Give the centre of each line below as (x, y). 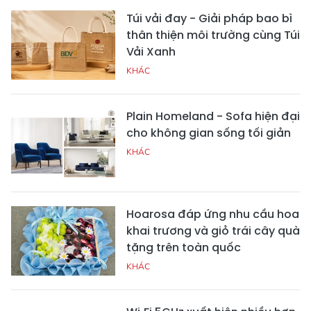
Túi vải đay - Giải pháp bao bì (209, 19)
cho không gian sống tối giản (209, 133)
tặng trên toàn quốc (184, 248)
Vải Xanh (151, 52)
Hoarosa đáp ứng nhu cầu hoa (213, 215)
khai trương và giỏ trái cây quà (213, 231)
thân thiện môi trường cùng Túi (213, 35)
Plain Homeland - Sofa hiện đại (213, 117)
